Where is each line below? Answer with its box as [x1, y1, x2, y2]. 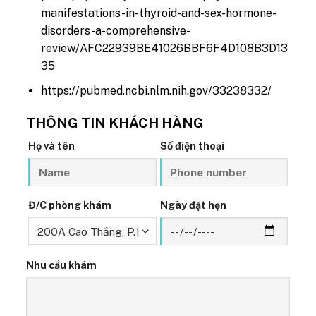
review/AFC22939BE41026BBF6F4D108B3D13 [41, 42, 288, 56]
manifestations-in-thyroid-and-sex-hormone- [41, 6, 277, 20]
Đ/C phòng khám [28, 199, 111, 212]
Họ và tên [28, 140, 75, 152]
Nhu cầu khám [26, 258, 97, 271]
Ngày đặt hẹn [159, 199, 226, 212]
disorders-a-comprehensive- [41, 24, 191, 38]
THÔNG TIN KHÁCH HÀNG [26, 114, 205, 130]
